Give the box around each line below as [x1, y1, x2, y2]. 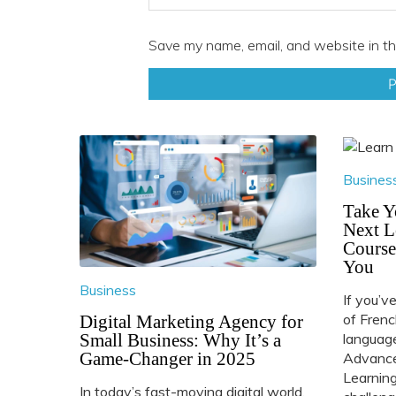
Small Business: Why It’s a [79, 329, 281, 351]
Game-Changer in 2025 [79, 347, 255, 369]
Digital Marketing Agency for [79, 310, 303, 332]
